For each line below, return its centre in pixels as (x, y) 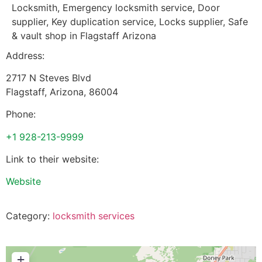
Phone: (21, 114)
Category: (29, 216)
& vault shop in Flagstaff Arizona (84, 35)
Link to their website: (52, 159)
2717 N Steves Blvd (49, 77)
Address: (25, 55)
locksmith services (94, 216)
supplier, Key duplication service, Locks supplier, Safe (130, 21)
